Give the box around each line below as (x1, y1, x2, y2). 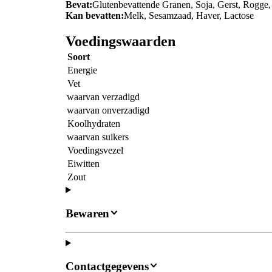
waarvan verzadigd (67, 92, 140, 103)
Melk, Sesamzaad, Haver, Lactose (124, 10, 254, 21)
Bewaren (66, 206, 109, 220)
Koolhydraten (67, 118, 120, 129)
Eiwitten (67, 158, 100, 169)
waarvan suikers (67, 132, 129, 143)
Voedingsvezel (67, 145, 123, 156)
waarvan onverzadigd (67, 105, 149, 116)
